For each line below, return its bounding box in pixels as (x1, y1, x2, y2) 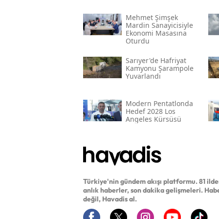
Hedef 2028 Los (125, 107, 175, 116)
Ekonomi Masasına (125, 28, 187, 38)
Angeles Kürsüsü (125, 114, 181, 124)
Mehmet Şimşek (125, 13, 178, 22)
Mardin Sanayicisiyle (125, 21, 193, 30)
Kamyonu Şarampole (125, 64, 194, 73)
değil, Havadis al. (83, 194, 137, 203)
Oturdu (125, 36, 150, 46)
